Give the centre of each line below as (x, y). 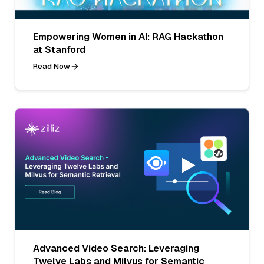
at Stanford (59, 49)
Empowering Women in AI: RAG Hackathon (128, 37)
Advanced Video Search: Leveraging (116, 249)
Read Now (52, 66)
